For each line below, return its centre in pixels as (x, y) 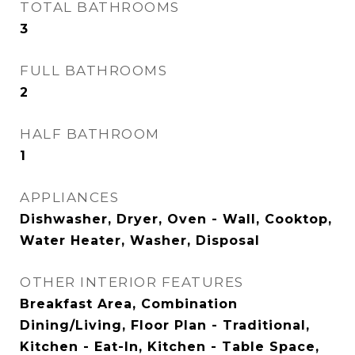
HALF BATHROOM (90, 134)
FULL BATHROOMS (94, 71)
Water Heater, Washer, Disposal (140, 240)
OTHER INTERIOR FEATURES (132, 282)
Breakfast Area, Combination (129, 304)
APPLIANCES (69, 197)
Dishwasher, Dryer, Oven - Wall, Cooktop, (176, 219)
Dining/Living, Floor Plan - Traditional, (165, 325)
